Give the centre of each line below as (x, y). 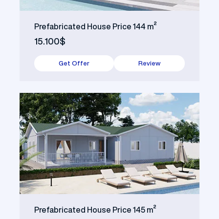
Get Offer (74, 64)
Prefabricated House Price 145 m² (95, 209)
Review (149, 64)
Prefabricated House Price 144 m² (96, 27)
